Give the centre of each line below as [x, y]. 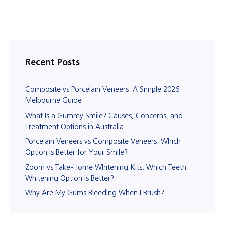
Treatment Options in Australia [74, 126]
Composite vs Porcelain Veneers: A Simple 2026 [102, 89]
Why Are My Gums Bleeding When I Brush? [95, 193]
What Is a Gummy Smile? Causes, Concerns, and [104, 115]
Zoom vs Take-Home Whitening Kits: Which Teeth [106, 167]
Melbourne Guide [53, 100]
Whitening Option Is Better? [70, 178]
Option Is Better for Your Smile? [76, 152]
